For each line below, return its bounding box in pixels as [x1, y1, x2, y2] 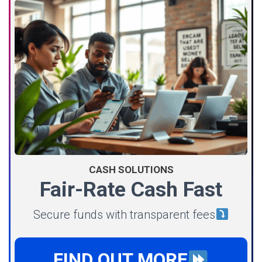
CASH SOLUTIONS [88, 163, 174, 175]
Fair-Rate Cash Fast [40, 177, 222, 202]
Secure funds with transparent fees [33, 207, 216, 222]
